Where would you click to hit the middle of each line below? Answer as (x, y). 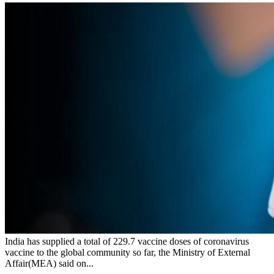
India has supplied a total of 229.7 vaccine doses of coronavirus (127, 242)
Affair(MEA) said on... (49, 264)
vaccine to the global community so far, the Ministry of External (128, 253)
